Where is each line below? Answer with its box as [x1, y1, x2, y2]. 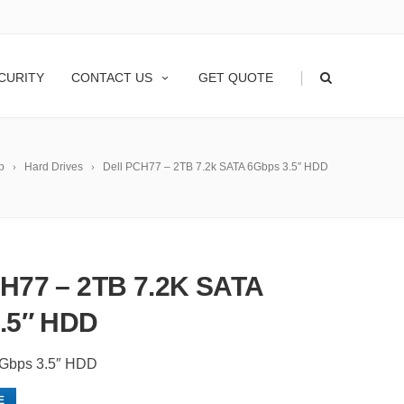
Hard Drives [24, 161, 83, 173]
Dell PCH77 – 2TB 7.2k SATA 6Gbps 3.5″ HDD [103, 161, 328, 173]
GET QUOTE [198, 70, 273, 85]
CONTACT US [71, 70, 152, 85]
